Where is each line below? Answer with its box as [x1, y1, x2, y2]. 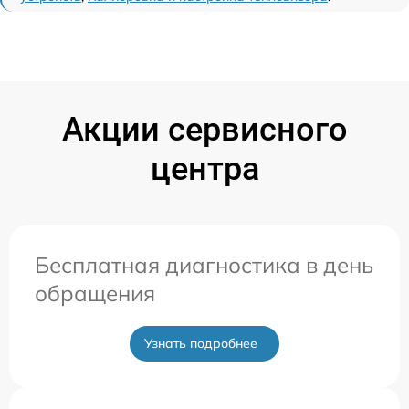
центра [150, 150, 259, 189]
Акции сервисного [61, 110, 348, 150]
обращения [35, 279, 155, 308]
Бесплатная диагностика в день [35, 251, 373, 279]
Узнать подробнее [144, 335, 257, 352]
